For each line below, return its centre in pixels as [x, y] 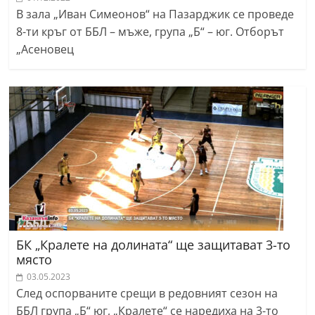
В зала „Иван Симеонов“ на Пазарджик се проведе [155, 14]
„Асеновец [45, 50]
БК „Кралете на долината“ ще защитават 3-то [154, 245]
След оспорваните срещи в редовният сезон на [147, 294]
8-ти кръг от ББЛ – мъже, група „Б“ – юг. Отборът [150, 32]
